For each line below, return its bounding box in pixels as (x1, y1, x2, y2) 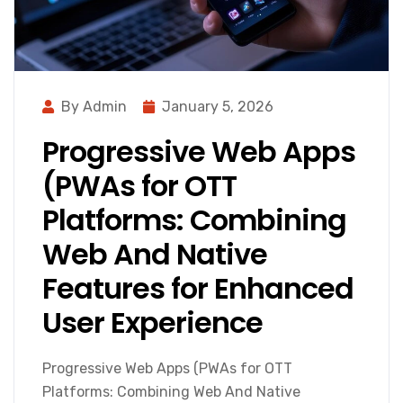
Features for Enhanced (42, 268, 354, 309)
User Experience (42, 302, 263, 344)
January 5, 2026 (162, 98, 273, 116)
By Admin (61, 98, 127, 116)
